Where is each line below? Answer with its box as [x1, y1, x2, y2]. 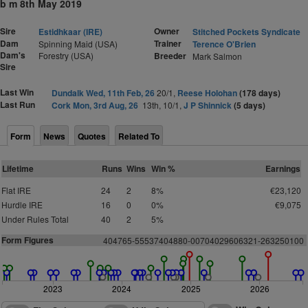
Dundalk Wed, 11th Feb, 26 [51, 87, 155, 99]
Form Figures [1, 234, 54, 246]
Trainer [154, 37, 181, 49]
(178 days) [239, 87, 280, 99]
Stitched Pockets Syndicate [192, 25, 300, 38]
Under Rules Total [1, 213, 69, 225]
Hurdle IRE [1, 199, 43, 210]
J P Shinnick [183, 99, 232, 111]
